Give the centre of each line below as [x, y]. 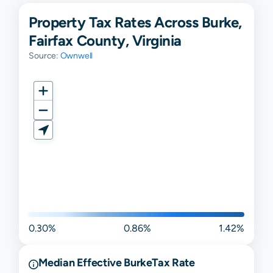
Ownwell [76, 55]
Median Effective [81, 262]
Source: [44, 55]
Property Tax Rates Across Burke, [135, 22]
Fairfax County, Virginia [105, 40]
